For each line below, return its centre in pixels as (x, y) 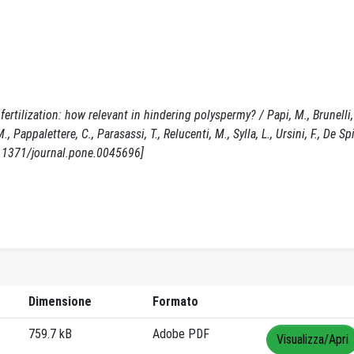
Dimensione (60, 301)
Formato (175, 301)
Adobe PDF (181, 334)
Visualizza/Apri (313, 339)
